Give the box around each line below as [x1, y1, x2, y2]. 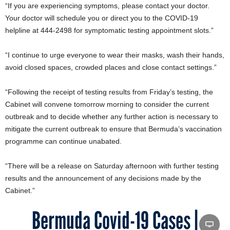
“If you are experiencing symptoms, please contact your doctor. [5, 2, 209, 10]
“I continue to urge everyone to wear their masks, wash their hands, [5, 51, 224, 59]
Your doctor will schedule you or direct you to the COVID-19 [5, 14, 198, 22]
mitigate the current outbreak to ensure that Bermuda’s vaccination [5, 125, 222, 133]
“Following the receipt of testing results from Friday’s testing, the [5, 88, 213, 96]
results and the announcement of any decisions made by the [5, 174, 201, 182]
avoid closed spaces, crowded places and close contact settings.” [5, 63, 217, 71]
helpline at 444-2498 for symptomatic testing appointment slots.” [5, 26, 214, 34]
